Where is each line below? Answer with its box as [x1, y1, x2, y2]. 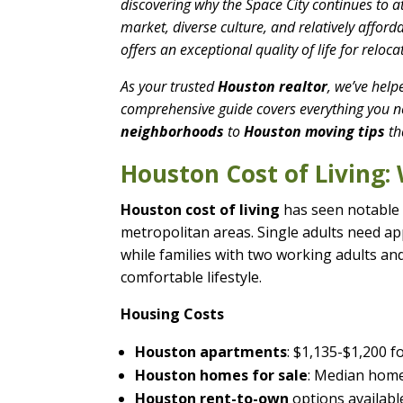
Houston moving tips [244, 121, 386, 141]
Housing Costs [121, 303, 225, 324]
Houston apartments [135, 341, 288, 362]
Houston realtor [218, 76, 328, 96]
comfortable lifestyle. [121, 266, 263, 287]
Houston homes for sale [135, 364, 309, 385]
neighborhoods [121, 121, 225, 141]
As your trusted [121, 76, 219, 96]
